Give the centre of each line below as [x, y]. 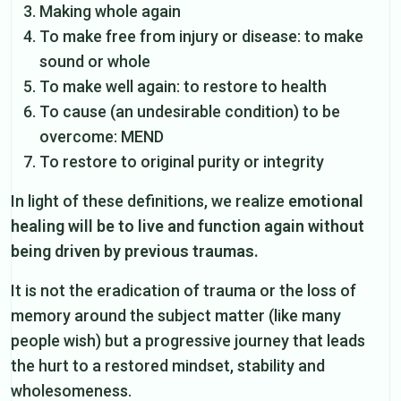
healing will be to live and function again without [188, 226]
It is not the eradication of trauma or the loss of [183, 290]
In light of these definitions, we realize [149, 200]
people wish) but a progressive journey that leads [188, 340]
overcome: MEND [102, 136]
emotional [326, 200]
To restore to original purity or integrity [182, 161]
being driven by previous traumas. [135, 251]
